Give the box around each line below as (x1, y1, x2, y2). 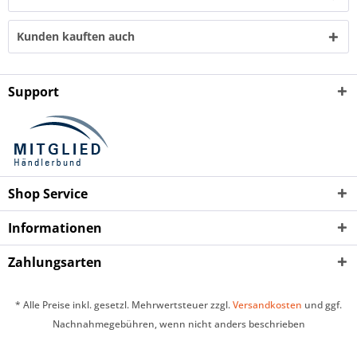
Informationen (8, 219, 102, 237)
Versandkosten (233, 298, 302, 312)
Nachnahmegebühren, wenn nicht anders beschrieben (52, 317, 305, 331)
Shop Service (8, 185, 88, 202)
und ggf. (302, 298, 342, 312)
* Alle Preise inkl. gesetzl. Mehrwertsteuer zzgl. (15, 298, 233, 312)
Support (8, 83, 59, 100)
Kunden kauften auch (17, 29, 135, 44)
